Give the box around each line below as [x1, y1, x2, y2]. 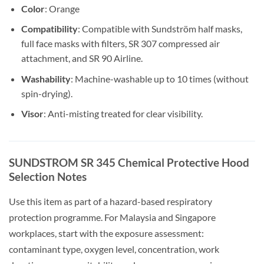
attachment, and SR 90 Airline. [21, 52, 143, 64]
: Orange [44, 2, 80, 14]
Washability [21, 72, 71, 84]
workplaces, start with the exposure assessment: [9, 227, 204, 239]
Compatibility [21, 23, 78, 35]
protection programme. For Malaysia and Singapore [9, 212, 216, 223]
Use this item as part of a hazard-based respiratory [9, 196, 212, 207]
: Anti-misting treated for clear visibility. [43, 108, 203, 120]
